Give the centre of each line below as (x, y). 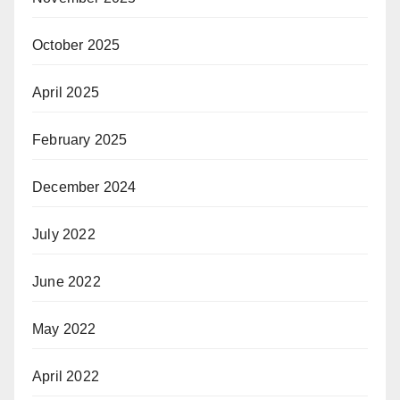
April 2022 (66, 376)
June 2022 (67, 282)
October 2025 (76, 45)
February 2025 (80, 140)
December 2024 (84, 187)
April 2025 (66, 92)
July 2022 (64, 234)
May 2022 (64, 329)
